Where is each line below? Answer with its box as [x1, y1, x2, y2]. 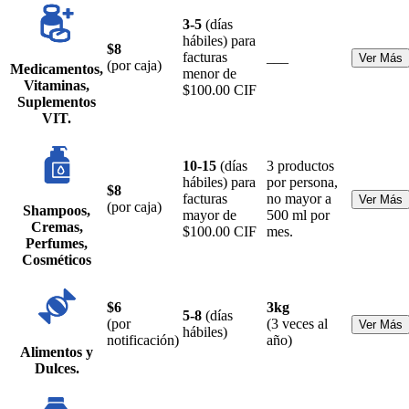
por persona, [267, 173, 338, 190]
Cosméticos [22, 251, 91, 267]
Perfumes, [26, 235, 88, 251]
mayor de [183, 206, 236, 223]
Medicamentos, [10, 60, 103, 77]
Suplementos [17, 93, 96, 110]
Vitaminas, [24, 77, 89, 93]
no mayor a [267, 190, 331, 206]
